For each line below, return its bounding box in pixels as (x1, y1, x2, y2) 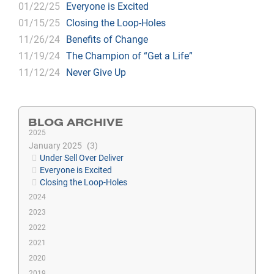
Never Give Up (66, 65, 126, 78)
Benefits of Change (66, 32, 148, 45)
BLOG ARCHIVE (28, 115, 123, 129)
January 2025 (29, 139, 84, 151)
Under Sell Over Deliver (40, 152, 124, 163)
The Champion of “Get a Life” (66, 49, 193, 62)
